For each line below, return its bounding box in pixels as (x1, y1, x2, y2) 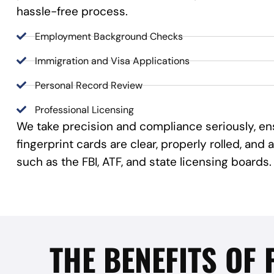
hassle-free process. (17, 3, 128, 19)
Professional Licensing (35, 103, 134, 116)
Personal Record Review (35, 78, 143, 92)
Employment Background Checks (35, 29, 183, 43)
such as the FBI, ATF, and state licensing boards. (17, 154, 272, 169)
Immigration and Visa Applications (35, 54, 190, 67)
